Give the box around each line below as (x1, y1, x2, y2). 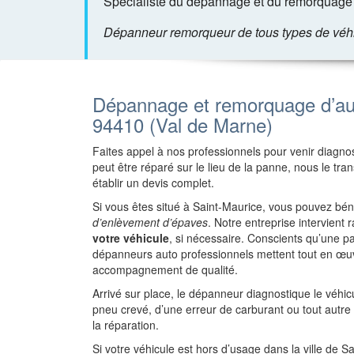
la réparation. (92, 317, 159, 333)
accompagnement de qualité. (92, 262, 238, 277)
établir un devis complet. (92, 175, 214, 190)
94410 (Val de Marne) (92, 111, 273, 138)
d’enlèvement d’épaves (92, 214, 208, 230)
